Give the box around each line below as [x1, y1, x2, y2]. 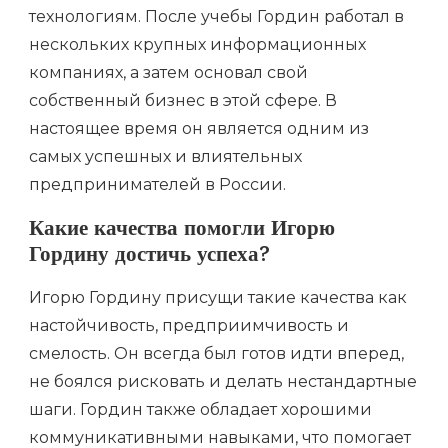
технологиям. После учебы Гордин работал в [29, 6, 404, 26]
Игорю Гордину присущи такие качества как [29, 288, 407, 308]
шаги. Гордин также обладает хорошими [29, 400, 372, 420]
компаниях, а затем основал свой [29, 62, 308, 82]
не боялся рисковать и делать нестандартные [29, 372, 417, 392]
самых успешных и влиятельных [29, 146, 302, 166]
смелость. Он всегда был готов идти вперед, [29, 344, 404, 364]
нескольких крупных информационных [29, 34, 366, 54]
